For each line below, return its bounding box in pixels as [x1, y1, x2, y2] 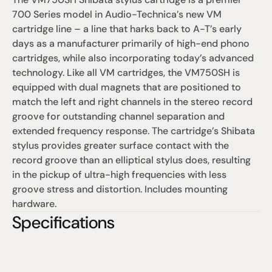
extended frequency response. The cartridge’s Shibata [12, 124, 255, 137]
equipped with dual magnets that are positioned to [12, 81, 241, 93]
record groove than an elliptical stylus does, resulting [12, 154, 251, 166]
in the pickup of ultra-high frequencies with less [12, 168, 226, 181]
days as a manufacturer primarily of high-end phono [12, 37, 250, 50]
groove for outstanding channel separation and [12, 110, 225, 123]
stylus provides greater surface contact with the [12, 139, 229, 152]
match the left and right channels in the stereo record [12, 95, 253, 108]
